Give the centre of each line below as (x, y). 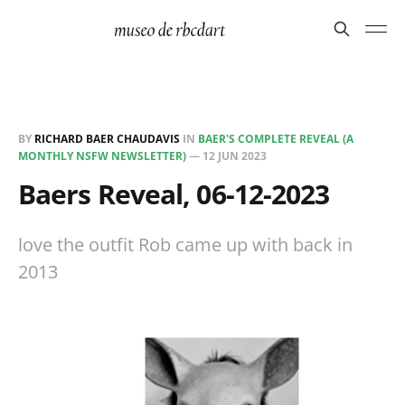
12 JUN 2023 (235, 156)
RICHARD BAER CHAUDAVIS (107, 139)
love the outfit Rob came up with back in (185, 245)
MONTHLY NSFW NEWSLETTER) (102, 156)
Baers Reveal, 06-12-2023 (174, 194)
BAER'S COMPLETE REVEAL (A (276, 139)
